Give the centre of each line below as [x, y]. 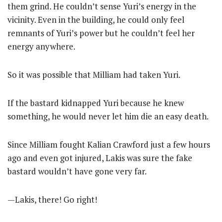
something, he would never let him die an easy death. [108, 116]
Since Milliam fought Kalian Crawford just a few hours [109, 144]
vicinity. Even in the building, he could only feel [96, 20]
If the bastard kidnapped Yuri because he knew [96, 103]
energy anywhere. [41, 46]
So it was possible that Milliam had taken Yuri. [94, 75]
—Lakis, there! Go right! [52, 199]
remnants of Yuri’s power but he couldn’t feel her [101, 33]
